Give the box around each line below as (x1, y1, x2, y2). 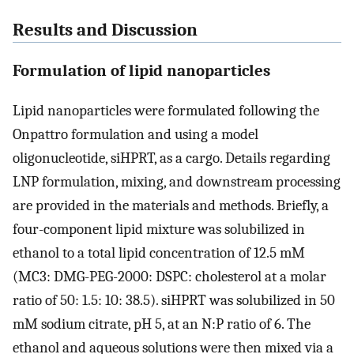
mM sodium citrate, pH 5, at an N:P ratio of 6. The (13, 315, 311, 333)
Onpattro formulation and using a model (13, 126, 258, 144)
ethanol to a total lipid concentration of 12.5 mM (13, 244, 305, 262)
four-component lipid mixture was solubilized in (13, 220, 305, 239)
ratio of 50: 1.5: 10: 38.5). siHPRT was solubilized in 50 (13, 292, 338, 310)
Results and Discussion (13, 19, 198, 40)
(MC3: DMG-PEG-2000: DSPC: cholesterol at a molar (13, 268, 326, 286)
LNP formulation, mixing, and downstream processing (13, 173, 341, 191)
